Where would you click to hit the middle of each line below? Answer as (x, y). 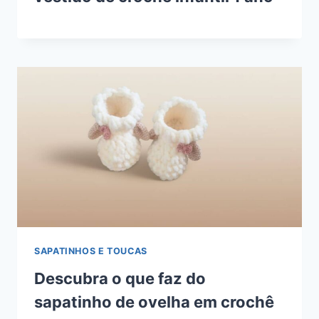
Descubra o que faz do (120, 279)
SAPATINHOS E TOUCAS (91, 251)
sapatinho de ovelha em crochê (154, 302)
